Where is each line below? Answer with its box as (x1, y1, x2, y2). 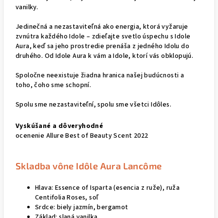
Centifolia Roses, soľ (35, 193, 99, 202)
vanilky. (16, 2, 38, 12)
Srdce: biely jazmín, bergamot (35, 202, 128, 212)
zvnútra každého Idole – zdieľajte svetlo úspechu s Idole (16, 32, 191, 41)
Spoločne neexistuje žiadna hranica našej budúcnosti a (16, 71, 184, 80)
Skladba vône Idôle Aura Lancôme (16, 160, 162, 171)
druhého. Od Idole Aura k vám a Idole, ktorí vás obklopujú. (16, 51, 194, 61)
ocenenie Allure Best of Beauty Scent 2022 (16, 131, 148, 141)
